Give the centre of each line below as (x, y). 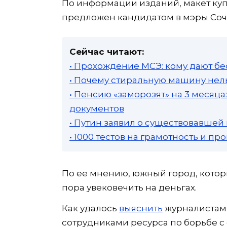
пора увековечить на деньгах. (129, 187)
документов (97, 108)
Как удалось (90, 208)
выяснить (141, 208)
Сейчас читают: (107, 51)
